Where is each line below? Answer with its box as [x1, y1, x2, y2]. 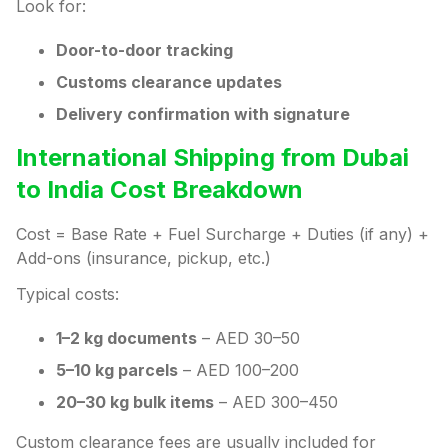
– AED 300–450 [214, 392, 338, 413]
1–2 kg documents [56, 328, 197, 349]
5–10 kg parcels [56, 360, 178, 381]
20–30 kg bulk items [56, 392, 214, 413]
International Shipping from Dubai [16, 143, 409, 173]
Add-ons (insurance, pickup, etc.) [16, 248, 271, 269]
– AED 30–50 [197, 328, 300, 349]
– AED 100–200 [178, 360, 299, 381]
